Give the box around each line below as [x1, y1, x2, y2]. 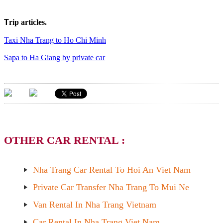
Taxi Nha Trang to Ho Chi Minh [4, 35, 106, 44]
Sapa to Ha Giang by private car [4, 53, 105, 62]
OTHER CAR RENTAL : [4, 134, 125, 147]
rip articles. [9, 18, 47, 27]
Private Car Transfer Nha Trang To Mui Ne [33, 182, 189, 193]
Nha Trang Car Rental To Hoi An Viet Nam [33, 165, 191, 175]
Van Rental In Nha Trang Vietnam [33, 200, 156, 210]
